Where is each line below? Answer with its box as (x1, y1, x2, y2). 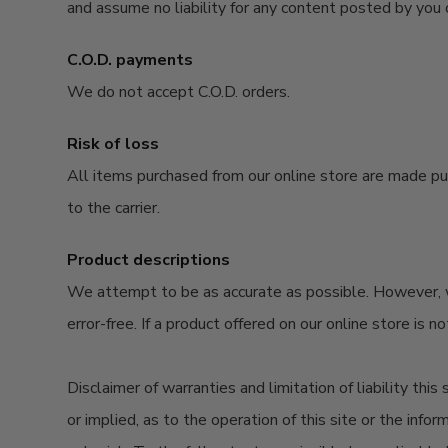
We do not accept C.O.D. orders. (67, 81, 291, 103)
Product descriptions (67, 249, 231, 271)
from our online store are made (208, 165, 432, 187)
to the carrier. (67, 197, 161, 219)
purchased (137, 165, 209, 187)
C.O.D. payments (67, 49, 194, 71)
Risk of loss (67, 133, 160, 155)
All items (67, 165, 138, 187)
